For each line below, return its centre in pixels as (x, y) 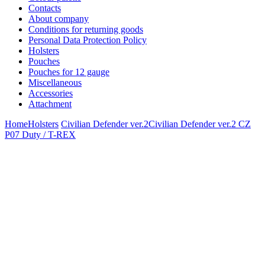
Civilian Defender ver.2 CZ (200, 124)
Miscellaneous (55, 82)
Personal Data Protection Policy (88, 40)
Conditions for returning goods (86, 29)
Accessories (51, 93)
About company (59, 18)
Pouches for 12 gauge (69, 72)
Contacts (45, 8)
